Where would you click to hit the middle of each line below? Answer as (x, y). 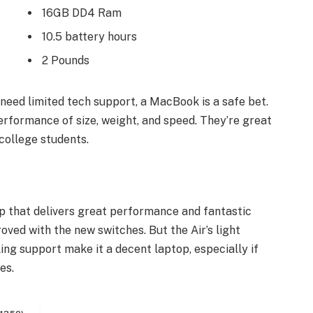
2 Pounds (66, 61)
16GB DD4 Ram (82, 13)
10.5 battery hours (89, 37)
